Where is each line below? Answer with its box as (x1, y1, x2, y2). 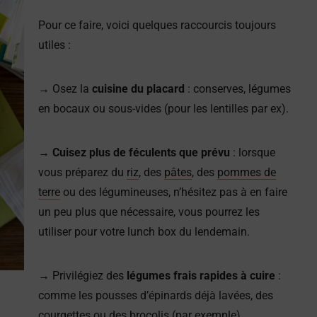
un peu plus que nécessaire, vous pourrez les (38, 204, 260, 219)
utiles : (38, 38, 71, 52)
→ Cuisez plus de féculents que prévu (38, 145, 233, 159)
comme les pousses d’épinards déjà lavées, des (38, 288, 273, 302)
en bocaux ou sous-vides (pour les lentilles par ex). (38, 101, 289, 115)
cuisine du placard (92, 81, 185, 96)
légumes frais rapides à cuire (127, 268, 275, 282)
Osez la (50, 81, 92, 96)
